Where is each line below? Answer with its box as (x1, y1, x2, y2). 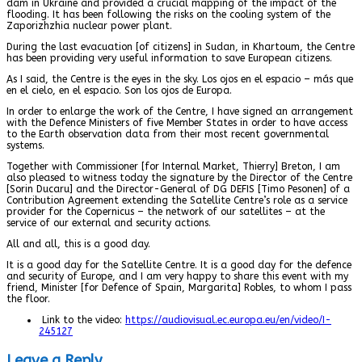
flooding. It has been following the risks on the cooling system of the (6, 8, 330, 20)
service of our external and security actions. (6, 217, 211, 229)
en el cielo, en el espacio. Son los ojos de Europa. (6, 84, 232, 96)
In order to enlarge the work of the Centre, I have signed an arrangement (6, 105, 353, 117)
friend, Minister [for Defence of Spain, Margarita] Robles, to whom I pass (6, 281, 351, 293)
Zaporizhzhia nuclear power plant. (6, 19, 172, 32)
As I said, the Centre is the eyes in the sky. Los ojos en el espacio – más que (6, 73, 353, 85)
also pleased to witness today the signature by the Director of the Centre (6, 171, 352, 183)
